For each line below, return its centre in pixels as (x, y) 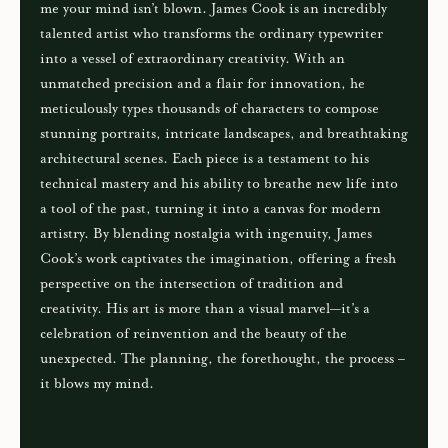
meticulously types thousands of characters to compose (209, 109)
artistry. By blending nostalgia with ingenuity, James (206, 234)
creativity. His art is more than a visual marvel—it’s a (205, 309)
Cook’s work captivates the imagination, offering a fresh (218, 259)
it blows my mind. (99, 384)
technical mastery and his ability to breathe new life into (219, 184)
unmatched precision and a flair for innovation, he (202, 84)
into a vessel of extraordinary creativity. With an (192, 59)
